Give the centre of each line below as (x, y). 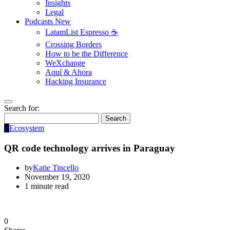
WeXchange (65, 63)
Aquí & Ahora (69, 72)
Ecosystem (27, 128)
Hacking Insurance (76, 81)
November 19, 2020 (57, 177)
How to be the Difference (87, 54)
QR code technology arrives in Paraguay (90, 148)
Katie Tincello (56, 168)
